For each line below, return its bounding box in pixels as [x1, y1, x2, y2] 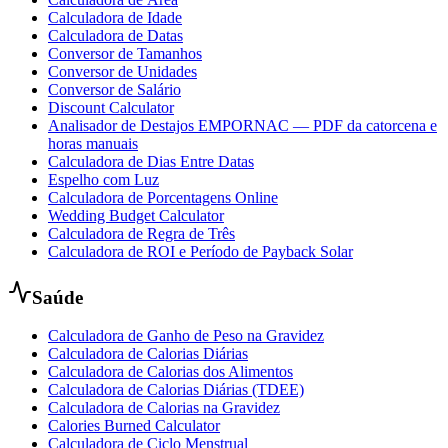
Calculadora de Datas [48, 26, 183, 44]
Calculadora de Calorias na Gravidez [48, 399, 280, 417]
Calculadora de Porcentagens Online [48, 188, 278, 206]
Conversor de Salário [48, 80, 181, 98]
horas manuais [48, 134, 138, 152]
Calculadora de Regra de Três [48, 224, 235, 242]
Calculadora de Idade [48, 8, 182, 26]
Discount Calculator [48, 98, 174, 116]
